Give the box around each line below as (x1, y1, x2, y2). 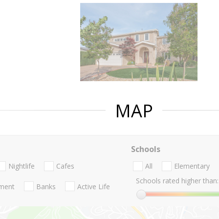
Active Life (77, 181, 110, 191)
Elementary (174, 161, 210, 171)
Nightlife (8, 161, 35, 171)
